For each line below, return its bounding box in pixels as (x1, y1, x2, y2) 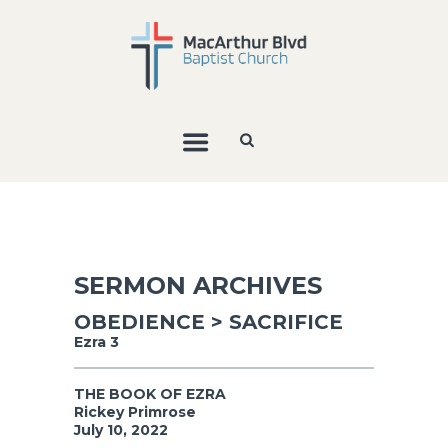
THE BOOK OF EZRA (74, 384, 226, 403)
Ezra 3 (74, 332, 119, 351)
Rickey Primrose (74, 402, 196, 421)
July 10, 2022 (74, 420, 168, 439)
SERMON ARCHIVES (74, 270, 322, 300)
